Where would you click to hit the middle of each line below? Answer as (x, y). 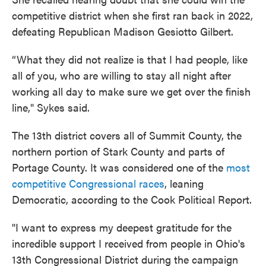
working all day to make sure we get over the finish (131, 91)
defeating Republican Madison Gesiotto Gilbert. (123, 31)
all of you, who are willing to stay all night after (121, 75)
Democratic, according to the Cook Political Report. (132, 199)
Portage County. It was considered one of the (119, 167)
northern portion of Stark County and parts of (118, 151)
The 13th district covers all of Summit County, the (127, 135)
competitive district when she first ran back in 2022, (132, 15)
